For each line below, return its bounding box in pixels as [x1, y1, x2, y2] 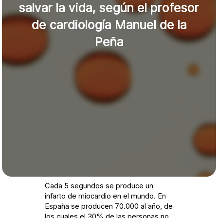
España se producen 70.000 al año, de [45, 202, 173, 211]
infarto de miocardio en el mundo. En [45, 192, 166, 201]
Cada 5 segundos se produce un [45, 182, 154, 191]
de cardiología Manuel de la [31, 18, 187, 32]
